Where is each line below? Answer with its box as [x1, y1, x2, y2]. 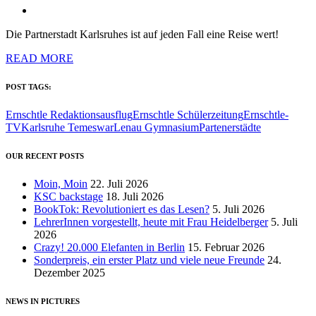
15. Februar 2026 [188, 241, 265, 253]
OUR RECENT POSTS [6, 151, 84, 160]
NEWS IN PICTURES [6, 296, 80, 305]
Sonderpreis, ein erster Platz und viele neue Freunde [34, 253, 265, 266]
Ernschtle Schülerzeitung [133, 108, 243, 121]
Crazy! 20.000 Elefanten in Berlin [34, 241, 185, 253]
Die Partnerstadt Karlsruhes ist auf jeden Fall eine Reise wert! [6, 28, 279, 40]
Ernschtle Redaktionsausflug [6, 108, 133, 121]
